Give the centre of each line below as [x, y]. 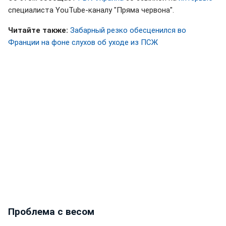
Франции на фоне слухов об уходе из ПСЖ [83, 42]
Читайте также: [38, 30]
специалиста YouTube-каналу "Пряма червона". [91, 10]
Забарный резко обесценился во [128, 30]
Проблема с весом [51, 211]
